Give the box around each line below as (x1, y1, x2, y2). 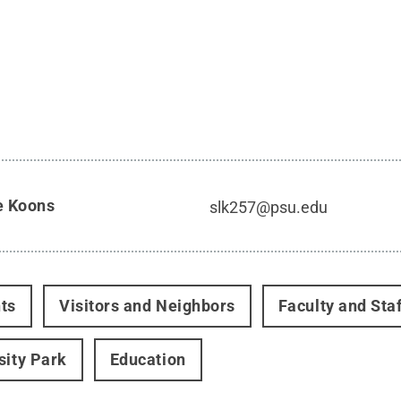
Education (109, 350, 186, 370)
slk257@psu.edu (209, 198, 328, 218)
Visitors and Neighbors (58, 296, 235, 316)
